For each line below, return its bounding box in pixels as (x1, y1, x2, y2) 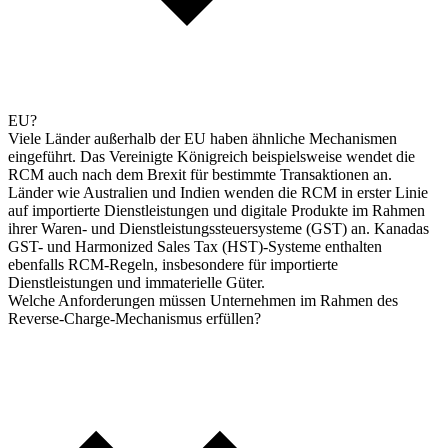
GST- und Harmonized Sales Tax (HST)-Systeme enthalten (8, 237, 382, 255)
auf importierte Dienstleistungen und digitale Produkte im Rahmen (8, 201, 425, 219)
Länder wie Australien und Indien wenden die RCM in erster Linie (8, 183, 428, 201)
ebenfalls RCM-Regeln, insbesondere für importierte (8, 255, 338, 273)
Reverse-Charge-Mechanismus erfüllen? (8, 309, 261, 327)
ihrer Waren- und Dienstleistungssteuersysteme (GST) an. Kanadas (8, 219, 429, 237)
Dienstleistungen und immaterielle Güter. (8, 273, 265, 291)
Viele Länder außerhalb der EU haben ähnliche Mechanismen (8, 129, 397, 147)
